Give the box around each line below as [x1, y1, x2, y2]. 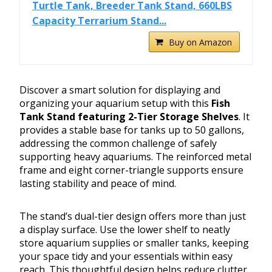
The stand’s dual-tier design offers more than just [19, 209, 246, 223]
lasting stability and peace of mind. [19, 177, 176, 191]
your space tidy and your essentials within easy [19, 250, 233, 263]
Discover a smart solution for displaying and [19, 83, 220, 97]
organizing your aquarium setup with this [19, 97, 211, 110]
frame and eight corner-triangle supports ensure [19, 163, 243, 177]
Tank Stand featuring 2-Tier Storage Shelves [19, 110, 239, 124]
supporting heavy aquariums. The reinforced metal [19, 150, 251, 164]
